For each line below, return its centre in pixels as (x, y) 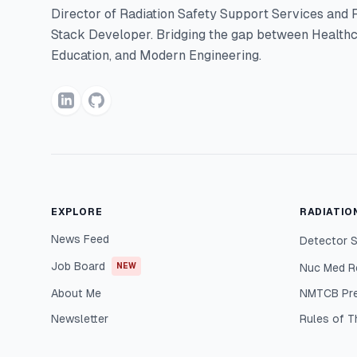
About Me (76, 293)
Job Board (78, 266)
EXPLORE (77, 212)
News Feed (80, 239)
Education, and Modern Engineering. (156, 55)
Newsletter (80, 319)
